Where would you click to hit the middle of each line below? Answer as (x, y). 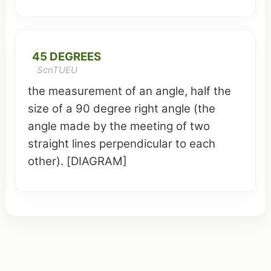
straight (48, 144)
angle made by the (79, 126)
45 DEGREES (67, 57)
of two (191, 126)
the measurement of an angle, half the (129, 91)
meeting (152, 126)
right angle (162, 109)
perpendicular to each (156, 144)
